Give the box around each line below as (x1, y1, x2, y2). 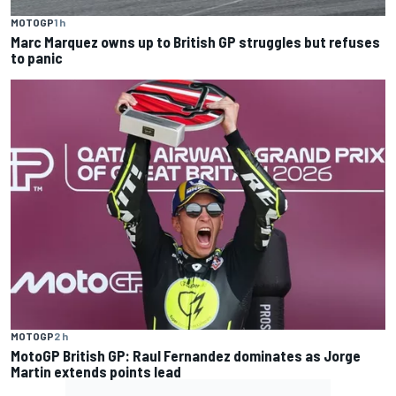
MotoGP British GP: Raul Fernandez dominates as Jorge (11, 346, 361, 364)
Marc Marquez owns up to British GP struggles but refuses (11, 33, 380, 51)
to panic (11, 49, 63, 67)
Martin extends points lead (11, 362, 181, 380)
